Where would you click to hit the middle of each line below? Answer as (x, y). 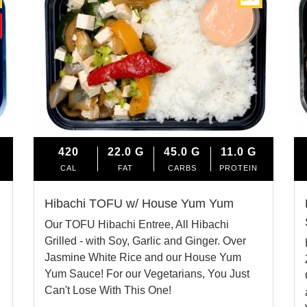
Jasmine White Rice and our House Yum (143, 257)
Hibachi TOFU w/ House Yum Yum (139, 203)
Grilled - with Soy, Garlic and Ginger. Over (145, 241)
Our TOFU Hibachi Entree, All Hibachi (137, 224)
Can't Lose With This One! (108, 290)
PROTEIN (239, 168)
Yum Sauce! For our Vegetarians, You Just (147, 273)
